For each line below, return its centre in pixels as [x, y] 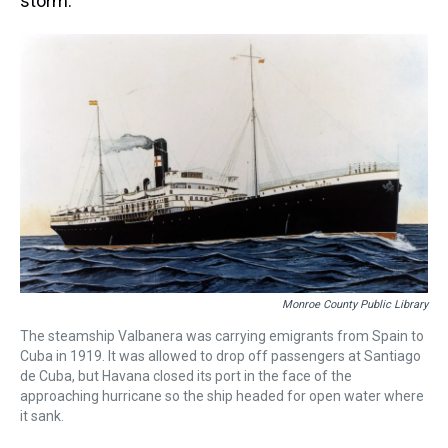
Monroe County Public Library [355, 305]
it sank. [42, 416]
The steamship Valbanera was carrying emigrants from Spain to [222, 336]
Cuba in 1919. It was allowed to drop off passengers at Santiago [220, 356]
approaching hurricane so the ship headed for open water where [222, 396]
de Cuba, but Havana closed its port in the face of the [186, 376]
